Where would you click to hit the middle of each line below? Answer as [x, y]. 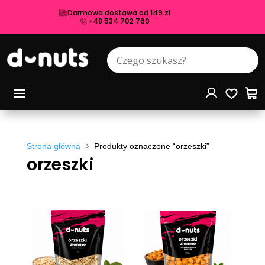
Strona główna [53, 146]
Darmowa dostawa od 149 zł [119, 13]
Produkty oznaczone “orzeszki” [151, 146]
